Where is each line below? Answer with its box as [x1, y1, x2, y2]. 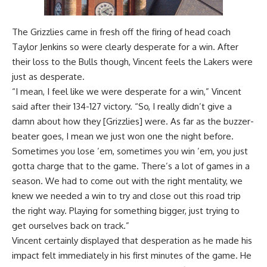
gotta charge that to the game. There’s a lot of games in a [12, 160, 250, 172]
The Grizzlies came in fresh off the [12, 26, 152, 38]
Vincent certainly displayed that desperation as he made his [12, 235, 252, 247]
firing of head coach [152, 26, 231, 38]
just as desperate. [12, 71, 85, 83]
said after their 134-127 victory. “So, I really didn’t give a [12, 101, 232, 113]
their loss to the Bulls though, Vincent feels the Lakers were [12, 56, 253, 68]
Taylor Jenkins [12, 41, 67, 53]
